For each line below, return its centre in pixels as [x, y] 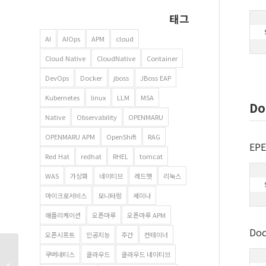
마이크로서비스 [66, 196]
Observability [97, 117]
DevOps [57, 78]
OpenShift [121, 137]
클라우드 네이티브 [146, 254]
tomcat [151, 156]
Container [162, 58]
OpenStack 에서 [49, 248]
